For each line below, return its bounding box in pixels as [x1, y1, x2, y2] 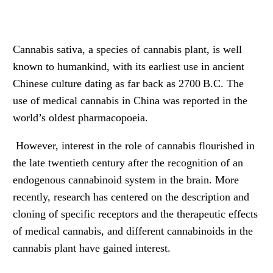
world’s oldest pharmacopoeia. [13, 111, 149, 124]
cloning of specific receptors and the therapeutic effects [13, 207, 258, 220]
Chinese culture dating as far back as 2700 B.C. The [13, 77, 244, 90]
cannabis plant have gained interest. [13, 241, 171, 254]
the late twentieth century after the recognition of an [13, 156, 244, 169]
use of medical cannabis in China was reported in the [13, 94, 248, 107]
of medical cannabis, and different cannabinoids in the [13, 224, 253, 237]
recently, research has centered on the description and [13, 190, 250, 203]
